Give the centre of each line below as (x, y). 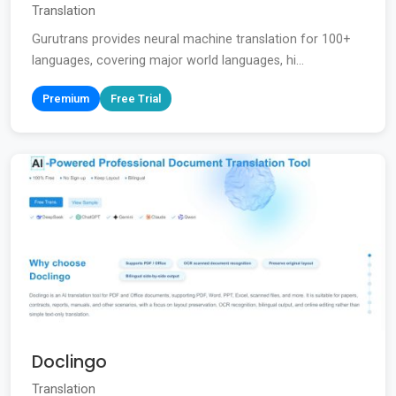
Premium (66, 99)
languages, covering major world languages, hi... (168, 61)
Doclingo (69, 362)
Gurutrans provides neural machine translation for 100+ (191, 40)
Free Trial (136, 99)
